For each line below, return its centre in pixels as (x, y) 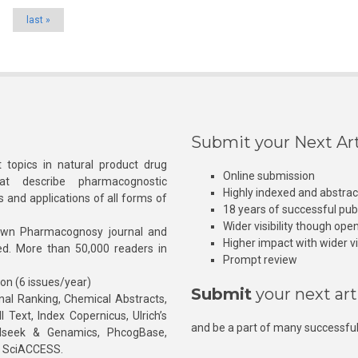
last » (38, 20)
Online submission (269, 176)
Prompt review (260, 260)
